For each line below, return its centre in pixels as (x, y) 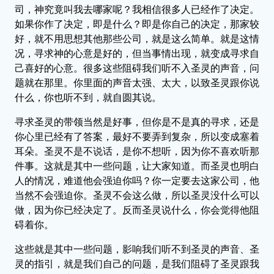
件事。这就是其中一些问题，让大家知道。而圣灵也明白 (137, 166)
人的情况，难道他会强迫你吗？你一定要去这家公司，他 (137, 180)
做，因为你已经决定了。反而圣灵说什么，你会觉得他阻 (137, 210)
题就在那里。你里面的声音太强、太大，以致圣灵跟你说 (137, 83)
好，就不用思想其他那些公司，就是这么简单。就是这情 (137, 39)
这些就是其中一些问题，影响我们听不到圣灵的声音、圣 (137, 249)
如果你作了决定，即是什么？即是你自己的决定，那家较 (137, 24)
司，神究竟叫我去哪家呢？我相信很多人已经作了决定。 (137, 9)
